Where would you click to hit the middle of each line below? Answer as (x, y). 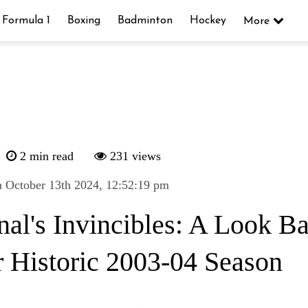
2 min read (45, 156)
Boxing (84, 21)
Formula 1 (26, 21)
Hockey (208, 21)
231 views (134, 156)
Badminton (145, 21)
